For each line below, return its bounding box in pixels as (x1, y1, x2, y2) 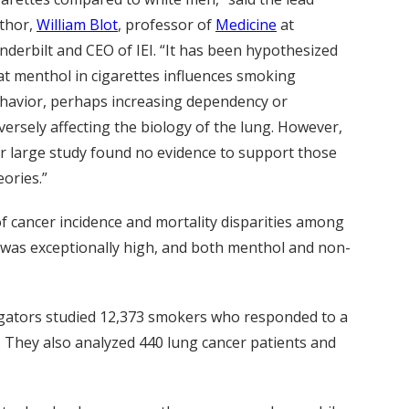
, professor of (118, 15, 215, 35)
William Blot (37, 15, 118, 35)
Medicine (215, 15, 277, 35)
